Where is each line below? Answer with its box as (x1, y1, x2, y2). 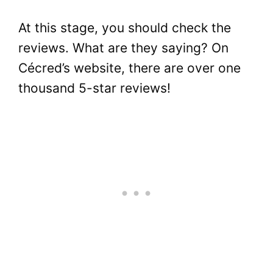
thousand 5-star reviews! (18, 80, 171, 96)
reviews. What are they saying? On (18, 40, 229, 56)
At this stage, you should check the (18, 20, 231, 36)
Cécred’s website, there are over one (18, 60, 241, 76)
